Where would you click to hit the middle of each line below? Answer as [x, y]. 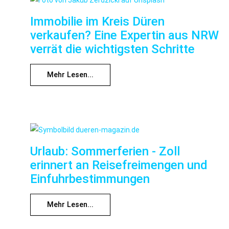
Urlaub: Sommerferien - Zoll [105, 151]
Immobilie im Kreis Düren [97, 22]
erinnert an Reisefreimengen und [119, 165]
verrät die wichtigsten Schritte [112, 49]
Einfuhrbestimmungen [90, 179]
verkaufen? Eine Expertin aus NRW [124, 36]
